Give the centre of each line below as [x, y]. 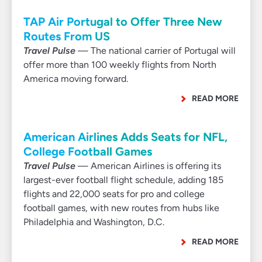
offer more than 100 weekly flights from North [120, 65]
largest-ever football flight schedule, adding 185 [123, 180]
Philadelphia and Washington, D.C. [94, 222]
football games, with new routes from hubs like [121, 208]
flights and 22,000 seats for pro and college [114, 194]
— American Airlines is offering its [148, 166]
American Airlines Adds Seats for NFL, [125, 137]
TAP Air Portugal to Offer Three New [123, 22]
